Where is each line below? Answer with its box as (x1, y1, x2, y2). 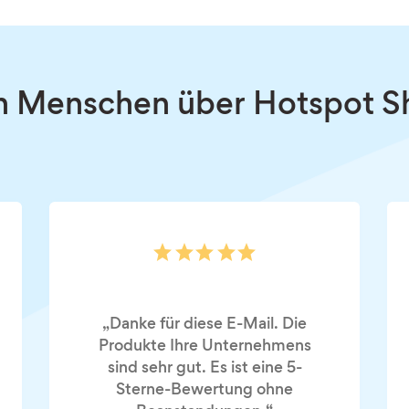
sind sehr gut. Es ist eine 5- (107, 361, 302, 376)
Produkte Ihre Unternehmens (98, 339, 311, 354)
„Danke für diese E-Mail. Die (102, 317, 307, 332)
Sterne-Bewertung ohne (116, 383, 293, 398)
